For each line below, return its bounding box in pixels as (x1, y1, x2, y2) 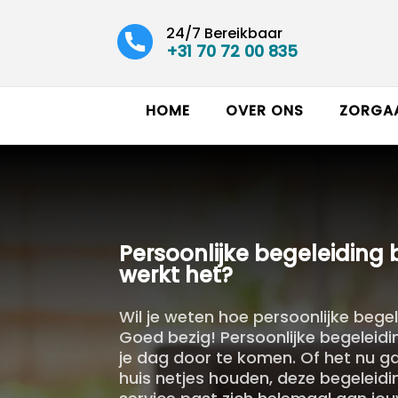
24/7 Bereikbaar (166, 22, 283, 44)
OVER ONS (225, 100, 304, 122)
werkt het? (119, 260, 234, 291)
